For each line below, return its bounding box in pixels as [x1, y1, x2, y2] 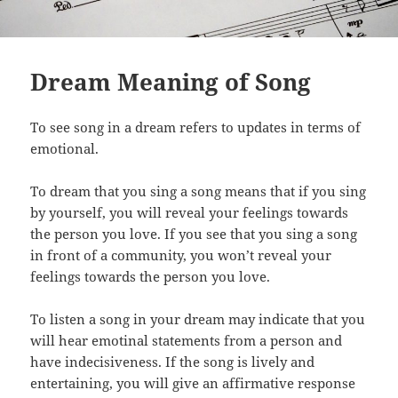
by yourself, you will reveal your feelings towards [30, 203, 349, 221]
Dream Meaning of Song [30, 65, 312, 98]
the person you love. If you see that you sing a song [30, 224, 358, 243]
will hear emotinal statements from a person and [30, 330, 343, 349]
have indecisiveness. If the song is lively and [30, 352, 315, 370]
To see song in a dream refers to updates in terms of [30, 117, 362, 136]
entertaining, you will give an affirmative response [30, 373, 356, 392]
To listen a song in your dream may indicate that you [30, 309, 366, 328]
